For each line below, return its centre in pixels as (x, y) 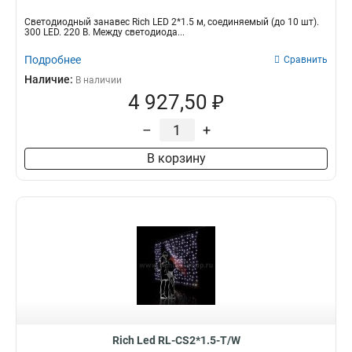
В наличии (99, 80)
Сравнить (306, 60)
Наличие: (50, 79)
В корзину (176, 158)
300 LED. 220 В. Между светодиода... (104, 32)
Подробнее (53, 60)
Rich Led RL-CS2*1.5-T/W (176, 340)
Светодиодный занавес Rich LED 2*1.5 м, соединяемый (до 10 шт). (172, 22)
